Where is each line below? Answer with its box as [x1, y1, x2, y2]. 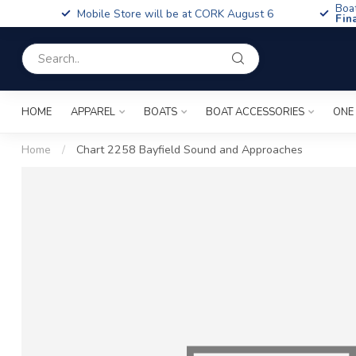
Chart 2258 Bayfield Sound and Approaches [76, 142, 303, 157]
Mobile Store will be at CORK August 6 [77, 6, 273, 21]
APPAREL [71, 105, 115, 119]
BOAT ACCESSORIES [206, 105, 304, 119]
